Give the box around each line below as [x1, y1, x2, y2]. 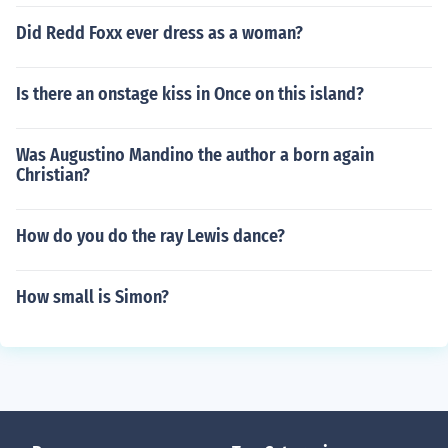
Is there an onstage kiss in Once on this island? [16, 83, 364, 105]
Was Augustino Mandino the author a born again [16, 144, 374, 166]
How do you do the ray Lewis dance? [16, 225, 285, 247]
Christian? [16, 164, 90, 186]
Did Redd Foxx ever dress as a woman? [16, 22, 303, 44]
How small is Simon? [16, 286, 169, 308]
